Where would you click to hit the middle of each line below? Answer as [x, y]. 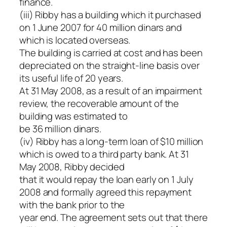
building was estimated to [73, 116]
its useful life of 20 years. [71, 78]
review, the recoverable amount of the [99, 103]
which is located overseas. [75, 40]
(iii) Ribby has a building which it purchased [110, 14]
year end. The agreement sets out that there [113, 217]
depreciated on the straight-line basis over [109, 65]
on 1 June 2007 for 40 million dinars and [101, 27]
